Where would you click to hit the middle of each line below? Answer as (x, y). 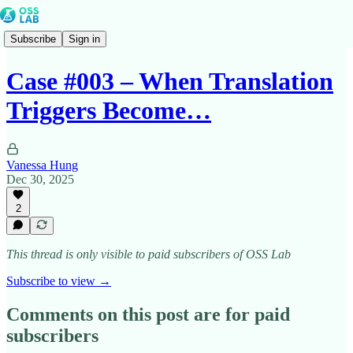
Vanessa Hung (42, 165)
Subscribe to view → (59, 281)
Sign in (84, 39)
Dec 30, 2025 (40, 179)
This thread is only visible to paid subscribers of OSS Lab (149, 254)
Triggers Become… (109, 111)
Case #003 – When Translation (170, 82)
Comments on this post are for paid (148, 314)
